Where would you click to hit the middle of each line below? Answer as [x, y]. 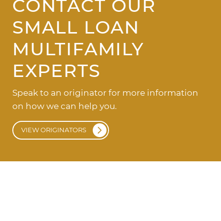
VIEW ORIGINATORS [54, 130]
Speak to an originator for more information [105, 92]
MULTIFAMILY [78, 49]
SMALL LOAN [76, 27]
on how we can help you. [65, 106]
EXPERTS [56, 70]
